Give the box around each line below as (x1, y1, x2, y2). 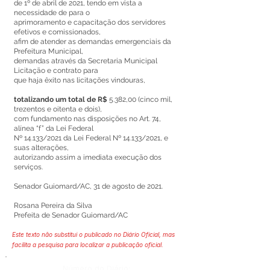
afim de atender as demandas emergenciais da (14, 37, 171, 46)
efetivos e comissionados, (14, 28, 101, 36)
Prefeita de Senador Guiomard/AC (14, 211, 128, 219)
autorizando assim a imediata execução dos (14, 153, 162, 162)
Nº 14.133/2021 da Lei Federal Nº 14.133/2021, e (14, 134, 168, 142)
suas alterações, (14, 143, 69, 152)
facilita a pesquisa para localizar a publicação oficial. (12, 241, 163, 248)
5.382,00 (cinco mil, (107, 95, 172, 104)
